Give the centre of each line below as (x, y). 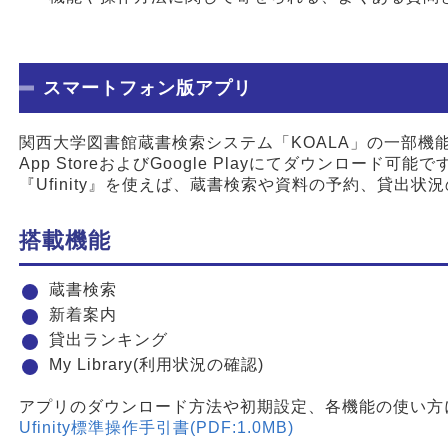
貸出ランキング (108, 339)
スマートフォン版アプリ (147, 87)
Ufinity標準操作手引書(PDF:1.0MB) (156, 427)
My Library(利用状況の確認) (156, 364)
